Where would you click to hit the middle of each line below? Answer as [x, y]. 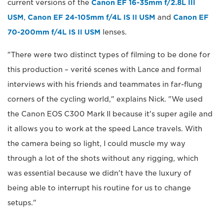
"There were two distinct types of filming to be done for [109, 55]
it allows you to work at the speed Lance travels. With [105, 129]
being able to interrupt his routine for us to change [99, 188]
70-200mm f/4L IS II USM [54, 32]
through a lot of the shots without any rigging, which [103, 158]
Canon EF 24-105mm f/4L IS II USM [92, 17]
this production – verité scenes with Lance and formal [104, 69]
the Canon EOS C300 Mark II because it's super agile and [110, 114]
